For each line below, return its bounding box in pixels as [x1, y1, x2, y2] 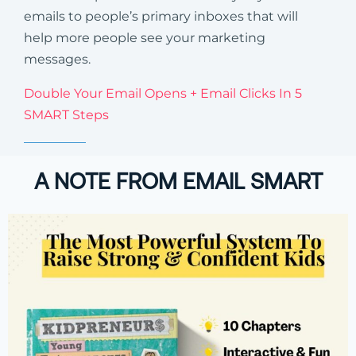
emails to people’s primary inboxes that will [24, 8, 298, 24]
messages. [24, 51, 91, 67]
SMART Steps [24, 106, 109, 122]
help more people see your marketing [24, 29, 265, 45]
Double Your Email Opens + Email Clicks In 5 [24, 85, 302, 101]
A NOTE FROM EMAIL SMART [33, 168, 323, 194]
